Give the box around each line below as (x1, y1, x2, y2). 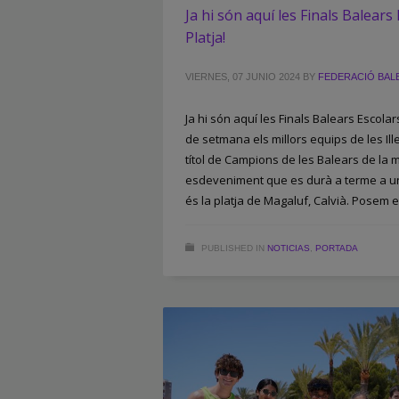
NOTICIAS (267, 242, 310, 253)
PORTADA (315, 242, 358, 253)
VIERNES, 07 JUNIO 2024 (185, 70, 300, 82)
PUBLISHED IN (201, 242, 265, 253)
